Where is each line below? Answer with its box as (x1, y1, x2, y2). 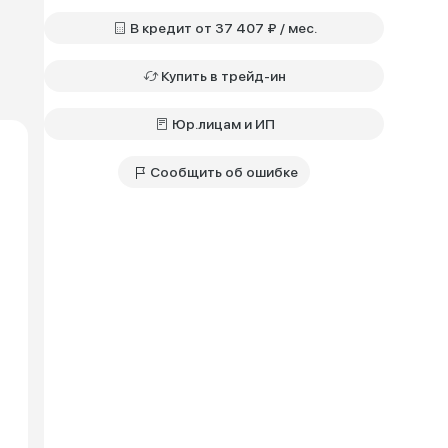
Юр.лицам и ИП (172, 116, 276, 132)
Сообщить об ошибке (149, 164, 298, 180)
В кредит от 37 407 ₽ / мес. (195, 20, 318, 36)
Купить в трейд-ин (161, 68, 287, 84)
